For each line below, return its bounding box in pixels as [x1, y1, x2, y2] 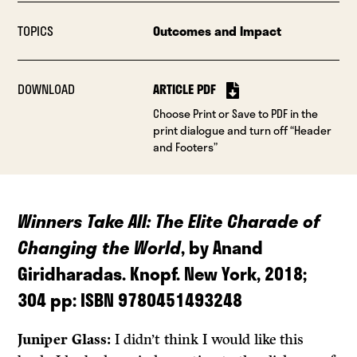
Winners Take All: [18, 207, 156, 235]
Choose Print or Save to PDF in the [152, 105, 318, 123]
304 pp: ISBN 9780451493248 [18, 286, 243, 314]
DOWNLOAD [18, 79, 76, 100]
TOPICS [18, 21, 54, 41]
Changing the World [18, 233, 182, 261]
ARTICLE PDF [152, 79, 216, 100]
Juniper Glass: [18, 331, 112, 349]
